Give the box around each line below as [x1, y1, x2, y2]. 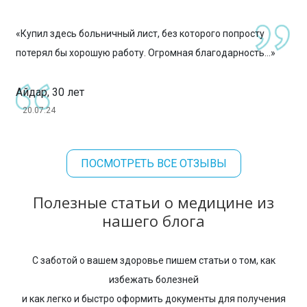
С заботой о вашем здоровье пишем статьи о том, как [32, 254, 275, 266]
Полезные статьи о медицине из [33, 191, 274, 212]
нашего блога [102, 210, 205, 231]
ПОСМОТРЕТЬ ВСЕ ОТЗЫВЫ [80, 157, 227, 171]
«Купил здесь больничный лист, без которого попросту [15, 28, 265, 40]
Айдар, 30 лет [15, 86, 84, 99]
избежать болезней [108, 273, 199, 285]
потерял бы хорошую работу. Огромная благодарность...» [15, 47, 275, 59]
